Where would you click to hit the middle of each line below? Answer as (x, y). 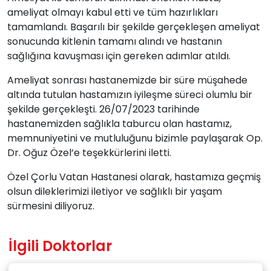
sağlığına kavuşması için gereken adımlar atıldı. (119, 56)
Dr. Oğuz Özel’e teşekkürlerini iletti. (89, 153)
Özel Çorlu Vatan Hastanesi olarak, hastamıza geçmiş (134, 177)
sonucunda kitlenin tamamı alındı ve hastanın (115, 42)
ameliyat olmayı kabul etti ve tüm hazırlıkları (113, 13)
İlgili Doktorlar (60, 246)
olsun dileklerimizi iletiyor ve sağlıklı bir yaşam (115, 192)
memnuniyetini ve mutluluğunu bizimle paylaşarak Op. (135, 139)
